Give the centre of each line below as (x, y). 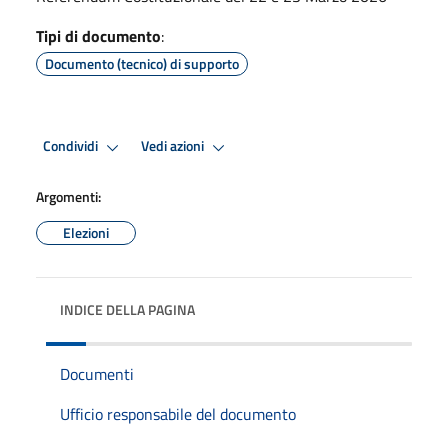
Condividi (72, 146)
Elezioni (86, 232)
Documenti (97, 373)
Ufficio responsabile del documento (178, 413)
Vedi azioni (174, 146)
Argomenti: (68, 196)
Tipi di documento (98, 35)
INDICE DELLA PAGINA (127, 309)
